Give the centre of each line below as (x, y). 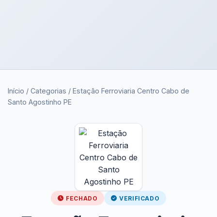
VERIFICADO (139, 198)
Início (16, 91)
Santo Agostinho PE (40, 102)
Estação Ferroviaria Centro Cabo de (131, 91)
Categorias (48, 91)
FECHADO (82, 198)
